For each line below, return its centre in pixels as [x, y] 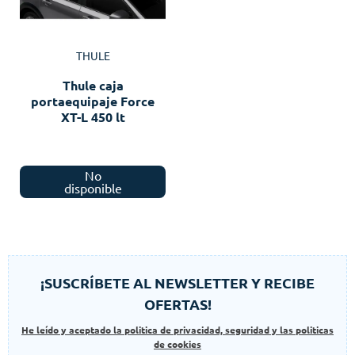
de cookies [177, 344]
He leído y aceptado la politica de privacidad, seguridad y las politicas [177, 329]
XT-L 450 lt [93, 117]
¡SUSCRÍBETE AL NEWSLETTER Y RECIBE [177, 282]
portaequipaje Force [93, 101]
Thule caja [93, 86]
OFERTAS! [177, 303]
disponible [93, 188]
